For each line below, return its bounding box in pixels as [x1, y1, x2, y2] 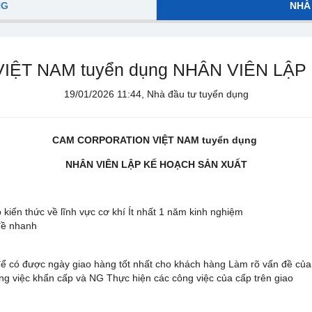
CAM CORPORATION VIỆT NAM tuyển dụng [52, 134, 260, 146]
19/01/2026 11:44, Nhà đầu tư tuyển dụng [63, 88, 249, 100]
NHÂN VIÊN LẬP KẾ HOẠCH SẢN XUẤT [65, 159, 247, 170]
